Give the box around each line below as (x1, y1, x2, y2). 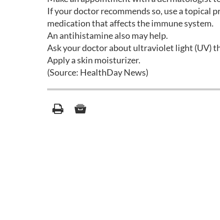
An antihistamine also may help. (47, 30, 168, 41)
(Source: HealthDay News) (47, 67, 148, 78)
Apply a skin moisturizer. (47, 55, 140, 65)
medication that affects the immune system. (47, 18, 214, 28)
